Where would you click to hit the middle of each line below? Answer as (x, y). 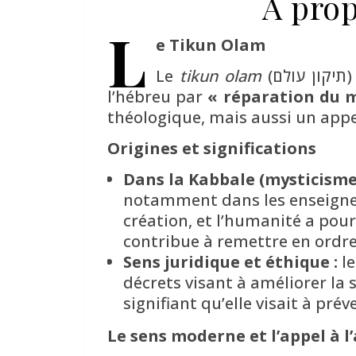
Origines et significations (212, 148)
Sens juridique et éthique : (230, 261)
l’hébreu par (158, 96)
